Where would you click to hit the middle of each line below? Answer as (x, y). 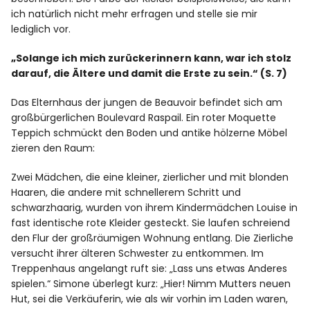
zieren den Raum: (53, 148)
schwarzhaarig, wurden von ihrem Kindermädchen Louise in (155, 208)
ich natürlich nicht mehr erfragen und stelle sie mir (135, 14)
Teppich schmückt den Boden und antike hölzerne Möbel (149, 133)
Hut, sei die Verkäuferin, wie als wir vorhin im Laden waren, (150, 299)
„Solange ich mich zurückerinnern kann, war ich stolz (152, 58)
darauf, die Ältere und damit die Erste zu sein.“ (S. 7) (149, 74)
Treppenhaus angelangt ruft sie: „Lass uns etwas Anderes (149, 269)
